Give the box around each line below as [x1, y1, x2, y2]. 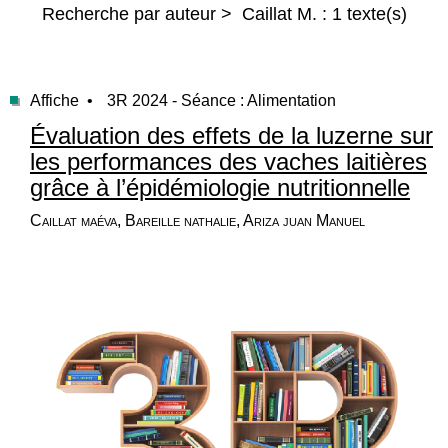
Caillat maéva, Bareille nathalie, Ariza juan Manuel [30, 212, 365, 229]
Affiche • [30, 92, 93, 109]
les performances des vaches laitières [30, 148, 427, 175]
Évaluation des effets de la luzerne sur [30, 122, 433, 149]
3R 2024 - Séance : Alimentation [107, 92, 336, 109]
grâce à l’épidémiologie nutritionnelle [30, 174, 410, 201]
